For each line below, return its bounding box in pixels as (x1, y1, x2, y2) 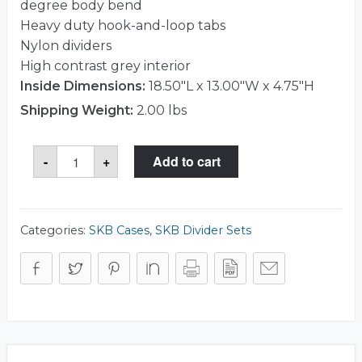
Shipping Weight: (20, 103, 133, 119)
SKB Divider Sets (155, 223, 251, 238)
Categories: (20, 223, 89, 238)
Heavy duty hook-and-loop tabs (20, 18, 225, 34)
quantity (57, 221, 111, 237)
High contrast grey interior (20, 58, 191, 74)
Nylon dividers (20, 38, 112, 54)
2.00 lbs (133, 103, 187, 119)
